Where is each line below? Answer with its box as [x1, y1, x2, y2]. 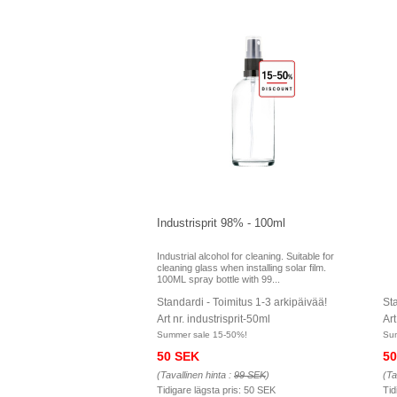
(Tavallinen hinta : [157, 370, 234, 380]
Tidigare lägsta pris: [157, 385, 244, 395]
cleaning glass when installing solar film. [157, 262, 326, 273]
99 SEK [234, 370, 266, 380]
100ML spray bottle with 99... [157, 274, 280, 284]
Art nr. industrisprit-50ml [157, 313, 270, 325]
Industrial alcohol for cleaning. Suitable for [157, 251, 334, 261]
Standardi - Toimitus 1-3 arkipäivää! [157, 296, 327, 308]
